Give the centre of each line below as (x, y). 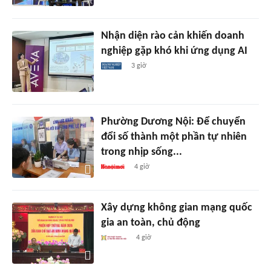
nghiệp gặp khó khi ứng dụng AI (174, 51)
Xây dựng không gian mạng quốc (176, 207)
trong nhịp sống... (141, 152)
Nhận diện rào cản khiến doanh (172, 36)
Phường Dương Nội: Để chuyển (173, 122)
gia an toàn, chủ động (150, 223)
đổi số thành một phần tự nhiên (174, 137)
